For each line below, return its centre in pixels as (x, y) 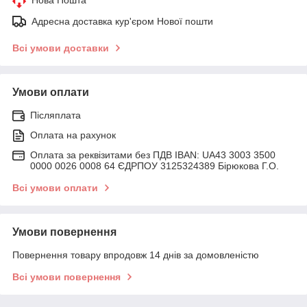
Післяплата (56, 115)
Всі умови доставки (61, 48)
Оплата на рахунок (73, 135)
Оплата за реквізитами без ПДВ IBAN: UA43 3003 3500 (153, 155)
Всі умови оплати (55, 187)
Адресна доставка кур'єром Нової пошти (122, 21)
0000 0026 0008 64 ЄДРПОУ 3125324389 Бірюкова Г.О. (155, 165)
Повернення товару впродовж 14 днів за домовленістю (136, 255)
